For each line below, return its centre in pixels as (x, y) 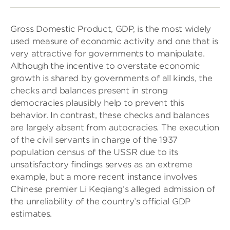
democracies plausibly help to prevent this (97, 103)
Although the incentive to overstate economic (105, 66)
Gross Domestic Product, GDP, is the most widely (111, 29)
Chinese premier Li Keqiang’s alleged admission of (113, 189)
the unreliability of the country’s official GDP (100, 202)
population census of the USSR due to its (94, 152)
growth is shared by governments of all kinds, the (111, 78)
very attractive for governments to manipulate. (108, 54)
